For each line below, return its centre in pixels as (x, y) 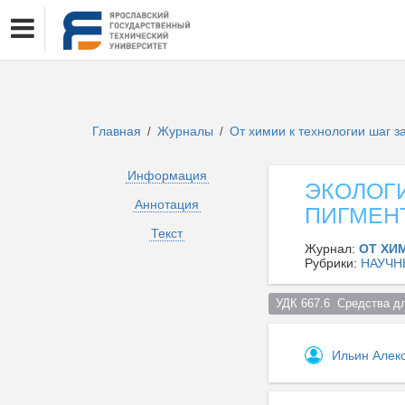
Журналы (185, 131)
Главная (117, 131)
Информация (167, 175)
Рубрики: (333, 263)
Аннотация (167, 204)
